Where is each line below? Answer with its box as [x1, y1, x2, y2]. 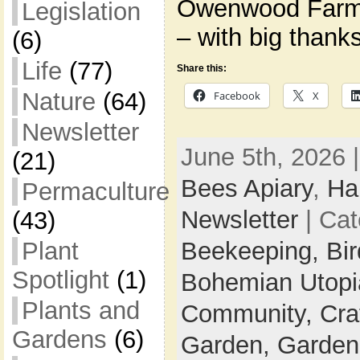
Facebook [213, 88, 260, 103]
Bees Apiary [180, 174, 313, 202]
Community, [180, 299, 320, 328]
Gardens [11, 325, 107, 354]
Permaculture [21, 178, 170, 206]
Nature [21, 88, 96, 116]
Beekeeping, [180, 236, 326, 265]
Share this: [176, 62, 227, 74]
